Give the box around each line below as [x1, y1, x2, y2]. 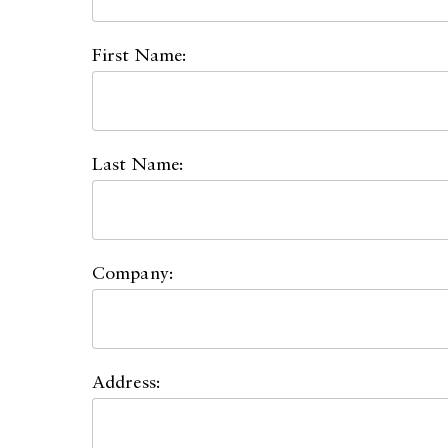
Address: [92, 374, 160, 392]
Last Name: [92, 156, 183, 174]
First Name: [92, 47, 187, 65]
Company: [92, 265, 173, 283]
